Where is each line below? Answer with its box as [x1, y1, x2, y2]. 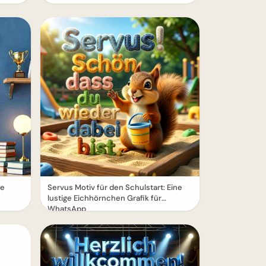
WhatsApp [47, 204, 86, 214]
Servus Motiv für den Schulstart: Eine [47, 182, 182, 193]
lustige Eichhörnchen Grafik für [47, 193, 161, 204]
